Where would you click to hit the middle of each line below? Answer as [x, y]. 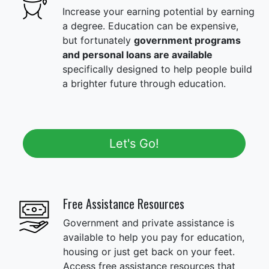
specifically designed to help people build [157, 69]
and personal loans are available [138, 55]
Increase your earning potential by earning [159, 12]
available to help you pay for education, [154, 237]
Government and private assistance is [149, 223]
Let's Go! [134, 144]
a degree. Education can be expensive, [150, 26]
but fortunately [98, 41]
